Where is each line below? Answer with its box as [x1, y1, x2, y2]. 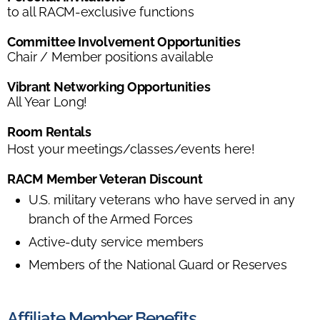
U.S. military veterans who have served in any [29, 191, 295, 207]
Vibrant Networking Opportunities [7, 79, 211, 94]
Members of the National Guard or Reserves [29, 256, 287, 272]
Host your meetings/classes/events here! [7, 141, 255, 156]
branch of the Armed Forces [29, 211, 193, 226]
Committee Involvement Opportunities [7, 34, 241, 49]
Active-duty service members [29, 234, 204, 249]
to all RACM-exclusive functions [7, 4, 194, 19]
